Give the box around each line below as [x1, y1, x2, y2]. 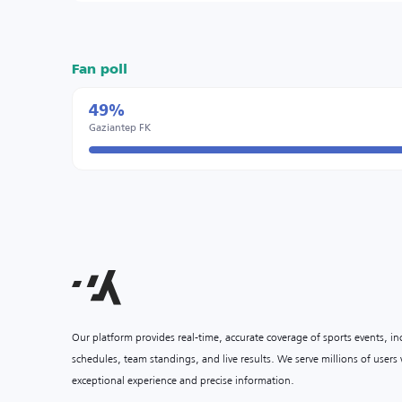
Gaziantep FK [89, 118, 151, 136]
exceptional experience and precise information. [72, 370, 294, 391]
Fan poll [72, 63, 127, 76]
